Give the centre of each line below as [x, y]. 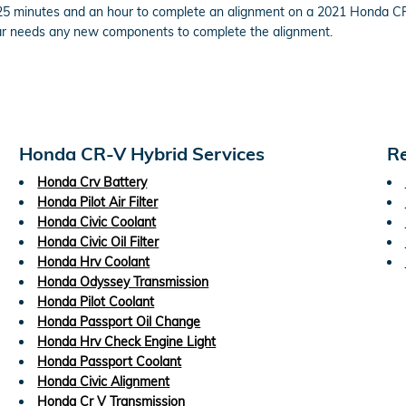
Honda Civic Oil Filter [98, 242]
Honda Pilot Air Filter [98, 202]
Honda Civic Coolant [97, 222]
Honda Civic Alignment [104, 381]
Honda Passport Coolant [110, 361]
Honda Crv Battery [92, 182]
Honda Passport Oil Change [119, 321]
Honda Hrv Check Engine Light [127, 341]
